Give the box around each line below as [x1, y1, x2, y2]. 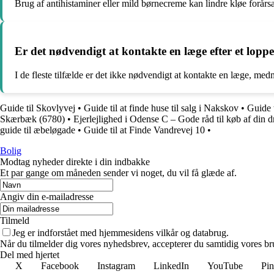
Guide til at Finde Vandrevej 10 [84, 125, 205, 136]
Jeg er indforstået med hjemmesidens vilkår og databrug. [12, 228, 229, 239]
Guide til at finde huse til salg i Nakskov [84, 103, 239, 114]
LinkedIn [154, 261, 189, 272]
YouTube [207, 261, 243, 272]
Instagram [97, 261, 135, 272]
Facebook [41, 261, 79, 272]
